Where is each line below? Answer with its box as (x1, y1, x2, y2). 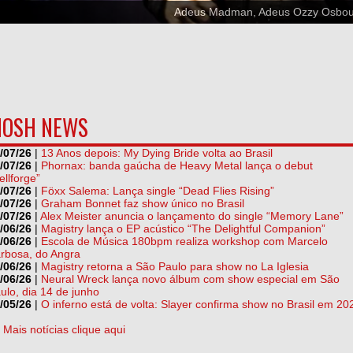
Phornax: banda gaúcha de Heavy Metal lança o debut (41, 159, 313, 173)
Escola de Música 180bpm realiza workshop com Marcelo (41, 235, 328, 248)
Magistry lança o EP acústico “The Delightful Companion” (41, 222, 325, 236)
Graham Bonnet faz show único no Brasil (41, 197, 244, 210)
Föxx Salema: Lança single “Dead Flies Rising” (41, 184, 274, 198)
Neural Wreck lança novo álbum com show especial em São (41, 273, 340, 286)
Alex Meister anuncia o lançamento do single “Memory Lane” (40, 210, 344, 223)
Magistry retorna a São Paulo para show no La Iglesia (41, 260, 309, 273)
